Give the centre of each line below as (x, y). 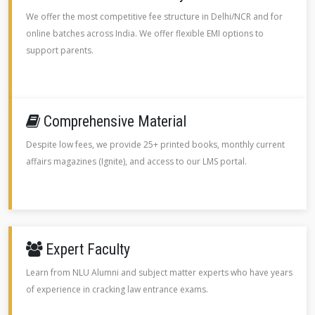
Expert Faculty (86, 249)
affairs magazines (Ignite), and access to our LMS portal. (136, 161)
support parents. (60, 50)
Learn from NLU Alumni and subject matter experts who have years (159, 272)
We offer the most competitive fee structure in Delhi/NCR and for (154, 17)
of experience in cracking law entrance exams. (117, 289)
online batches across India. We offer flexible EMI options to (145, 33)
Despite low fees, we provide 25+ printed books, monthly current (155, 144)
